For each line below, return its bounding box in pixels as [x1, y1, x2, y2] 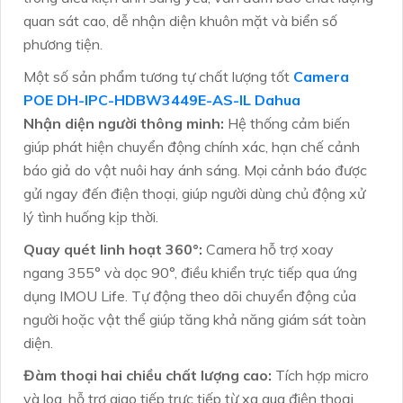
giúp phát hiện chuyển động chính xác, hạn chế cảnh [23, 138, 360, 157]
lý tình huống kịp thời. [23, 208, 158, 227]
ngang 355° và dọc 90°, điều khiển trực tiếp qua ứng [23, 264, 357, 282]
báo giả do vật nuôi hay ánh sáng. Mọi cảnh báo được [23, 161, 367, 180]
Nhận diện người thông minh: [23, 114, 224, 133]
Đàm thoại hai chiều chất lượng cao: [23, 366, 272, 385]
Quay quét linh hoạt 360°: [23, 240, 202, 259]
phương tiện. [23, 35, 103, 54]
